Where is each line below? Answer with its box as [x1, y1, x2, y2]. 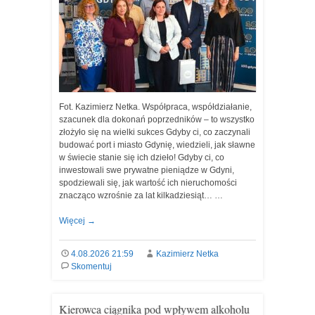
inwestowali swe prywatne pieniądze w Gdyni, [59, 165, 234, 175]
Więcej [59, 216, 87, 226]
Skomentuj [70, 262, 112, 271]
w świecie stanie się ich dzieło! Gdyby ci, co [59, 153, 224, 162]
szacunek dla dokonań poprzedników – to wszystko [59, 115, 255, 124]
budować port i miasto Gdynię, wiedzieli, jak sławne [59, 140, 255, 150]
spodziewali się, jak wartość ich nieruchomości [59, 178, 237, 188]
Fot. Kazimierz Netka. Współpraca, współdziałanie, [59, 102, 252, 112]
